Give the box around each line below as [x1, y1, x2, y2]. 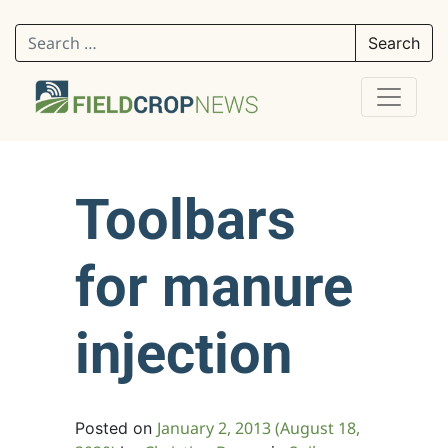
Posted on [75, 417, 157, 438]
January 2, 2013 [157, 416, 271, 439]
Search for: [14, 25, 97, 45]
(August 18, [271, 416, 360, 439]
